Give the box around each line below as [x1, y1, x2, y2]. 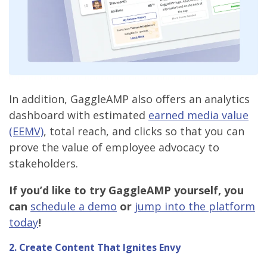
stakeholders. [9, 156, 78, 171]
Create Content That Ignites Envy [19, 241, 181, 254]
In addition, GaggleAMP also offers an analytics [9, 92, 250, 107]
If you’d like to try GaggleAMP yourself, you [9, 183, 244, 198]
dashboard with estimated [9, 108, 148, 123]
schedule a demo [30, 199, 117, 214]
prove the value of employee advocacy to [9, 140, 219, 155]
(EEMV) [9, 124, 44, 139]
